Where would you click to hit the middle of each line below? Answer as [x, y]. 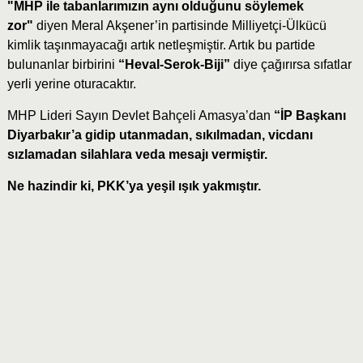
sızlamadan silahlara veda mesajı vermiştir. [137, 155]
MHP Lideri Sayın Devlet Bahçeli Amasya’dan [140, 116]
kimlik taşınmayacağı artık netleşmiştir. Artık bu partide [161, 45]
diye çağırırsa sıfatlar [292, 65]
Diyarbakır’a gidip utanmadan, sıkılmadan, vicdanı [160, 135]
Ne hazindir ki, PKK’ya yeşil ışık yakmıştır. [134, 186]
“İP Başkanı [310, 116]
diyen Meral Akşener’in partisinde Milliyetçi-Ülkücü [181, 26]
